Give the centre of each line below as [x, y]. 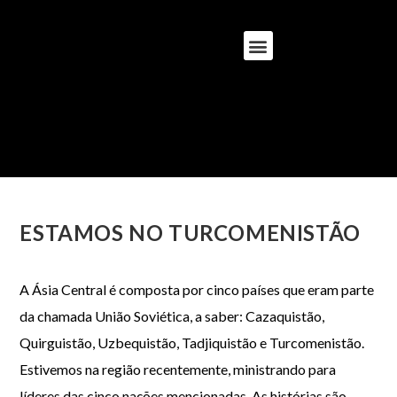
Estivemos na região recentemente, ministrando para [178, 369]
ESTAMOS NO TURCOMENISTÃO [190, 233]
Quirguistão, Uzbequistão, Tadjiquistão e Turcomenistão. [192, 343]
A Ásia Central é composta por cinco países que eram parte [197, 289]
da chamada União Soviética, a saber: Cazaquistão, [172, 316]
